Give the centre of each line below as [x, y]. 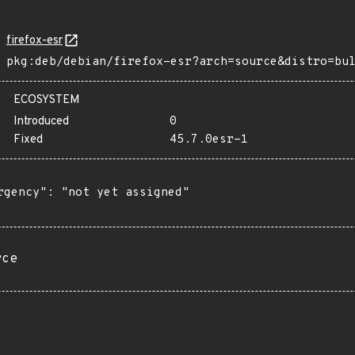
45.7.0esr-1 [208, 140]
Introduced [41, 122]
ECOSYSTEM [47, 100]
